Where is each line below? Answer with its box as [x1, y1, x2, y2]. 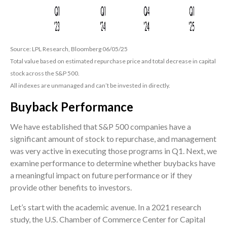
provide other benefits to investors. [10, 182, 132, 193]
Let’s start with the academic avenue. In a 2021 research [10, 202, 201, 212]
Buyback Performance [10, 99, 133, 115]
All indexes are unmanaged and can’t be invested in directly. [10, 82, 170, 90]
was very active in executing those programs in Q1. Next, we [10, 146, 217, 156]
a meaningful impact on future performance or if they [10, 170, 192, 180]
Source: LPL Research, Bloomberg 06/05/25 [10, 45, 128, 53]
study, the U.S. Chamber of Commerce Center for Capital [10, 214, 205, 224]
